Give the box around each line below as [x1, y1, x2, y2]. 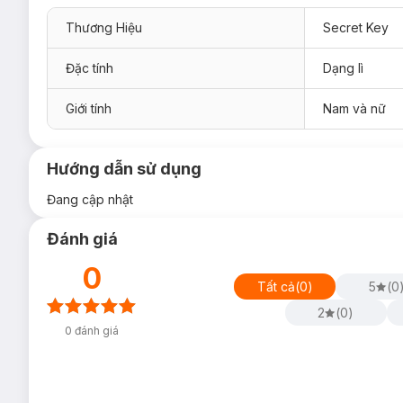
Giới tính [66, 101, 112, 116]
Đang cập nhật [47, 192, 133, 207]
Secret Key [323, 20, 389, 35]
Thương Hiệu [66, 20, 142, 35]
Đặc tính [66, 60, 113, 76]
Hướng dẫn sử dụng [47, 159, 201, 178]
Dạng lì [323, 60, 363, 76]
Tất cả [256, 278, 295, 294]
